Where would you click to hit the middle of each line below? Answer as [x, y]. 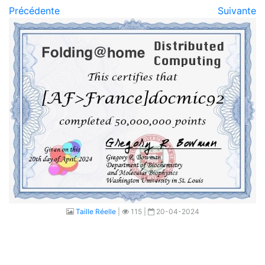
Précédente [34, 11]
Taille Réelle [96, 211]
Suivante [237, 11]
